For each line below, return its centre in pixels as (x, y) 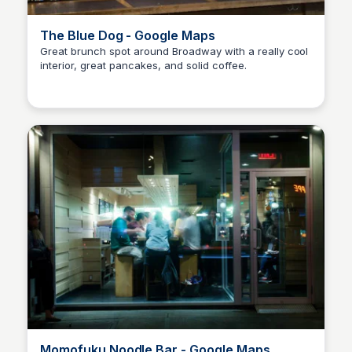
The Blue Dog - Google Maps (128, 35)
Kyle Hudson (109, 79)
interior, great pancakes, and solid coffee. (143, 65)
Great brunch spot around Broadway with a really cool (174, 51)
